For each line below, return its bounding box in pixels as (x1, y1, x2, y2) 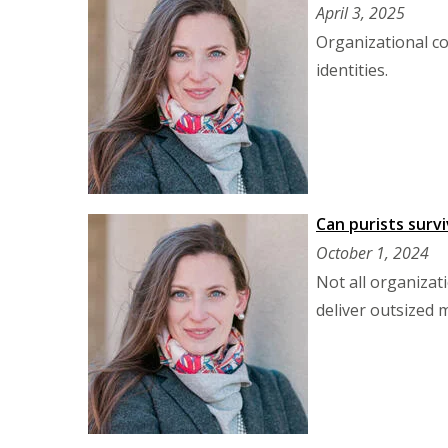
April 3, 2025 (316, 2, 405, 24)
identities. (316, 59, 388, 81)
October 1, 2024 (316, 242, 429, 264)
